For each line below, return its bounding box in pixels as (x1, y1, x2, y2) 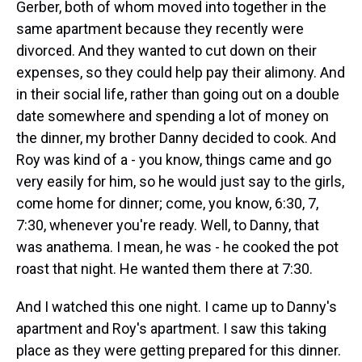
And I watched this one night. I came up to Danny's (16, 298, 337, 315)
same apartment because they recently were (16, 20, 304, 37)
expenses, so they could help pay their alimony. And (16, 64, 345, 81)
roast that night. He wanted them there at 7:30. (16, 260, 313, 277)
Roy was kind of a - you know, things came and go (16, 151, 331, 168)
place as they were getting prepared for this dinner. (16, 342, 341, 359)
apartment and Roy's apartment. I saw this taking (16, 320, 326, 337)
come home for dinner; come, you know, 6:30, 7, (16, 195, 318, 212)
